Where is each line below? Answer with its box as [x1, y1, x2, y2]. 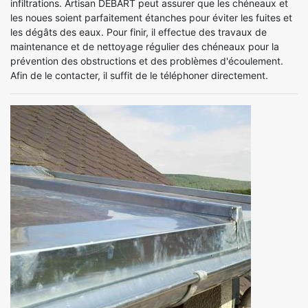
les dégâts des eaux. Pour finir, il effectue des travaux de [10, 25, 267, 38]
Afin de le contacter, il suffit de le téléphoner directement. [10, 69, 268, 81]
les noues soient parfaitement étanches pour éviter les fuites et [10, 11, 292, 23]
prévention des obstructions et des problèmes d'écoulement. [10, 54, 283, 67]
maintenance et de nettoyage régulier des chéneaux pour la [10, 40, 279, 52]
